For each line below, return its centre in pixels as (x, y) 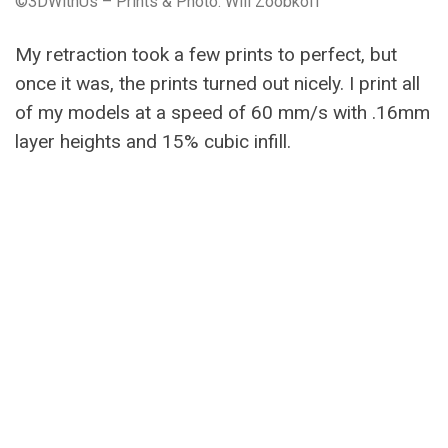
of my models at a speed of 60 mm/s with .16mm (222, 112)
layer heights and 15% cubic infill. (153, 141)
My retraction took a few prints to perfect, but (206, 54)
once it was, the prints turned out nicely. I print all (217, 83)
